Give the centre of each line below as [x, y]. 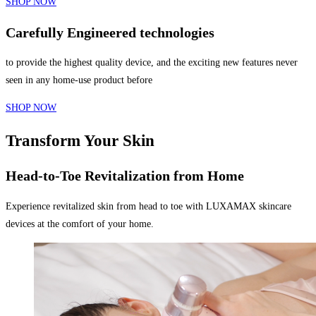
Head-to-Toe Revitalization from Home [125, 176]
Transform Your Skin [80, 141]
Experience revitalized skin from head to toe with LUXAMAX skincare [148, 207]
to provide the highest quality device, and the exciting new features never [152, 63]
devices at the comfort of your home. [80, 224]
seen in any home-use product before [79, 80]
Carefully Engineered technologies [110, 32]
